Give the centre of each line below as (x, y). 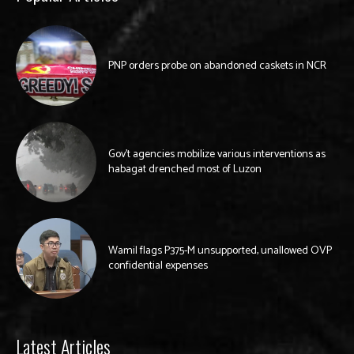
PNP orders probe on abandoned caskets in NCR (217, 66)
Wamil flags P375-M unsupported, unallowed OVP (220, 251)
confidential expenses (158, 266)
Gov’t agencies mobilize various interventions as (217, 155)
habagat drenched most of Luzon (185, 170)
